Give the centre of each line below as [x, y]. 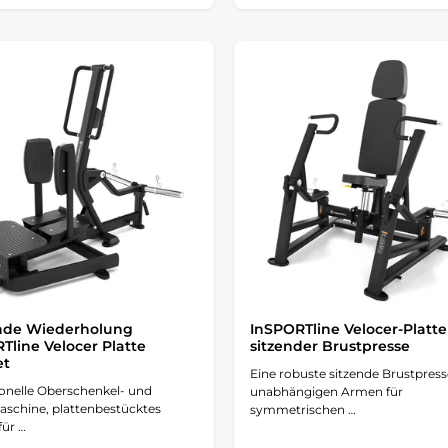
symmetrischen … [302, 409]
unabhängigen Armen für [326, 391]
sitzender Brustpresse [329, 345]
